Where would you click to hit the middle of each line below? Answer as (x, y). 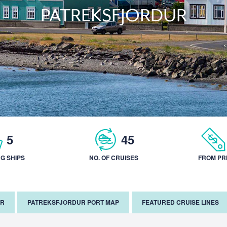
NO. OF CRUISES (113, 158)
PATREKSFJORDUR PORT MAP (73, 202)
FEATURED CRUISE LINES (180, 202)
